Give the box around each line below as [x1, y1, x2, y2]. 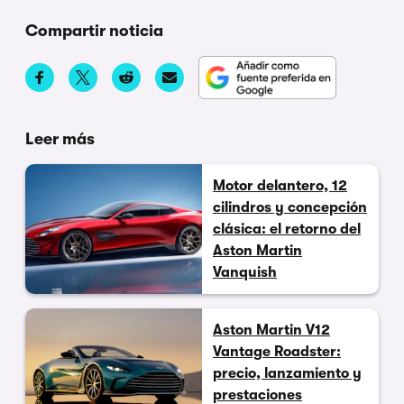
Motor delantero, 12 [213, 178, 347, 195]
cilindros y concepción [213, 199, 367, 216]
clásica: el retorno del [213, 221, 361, 238]
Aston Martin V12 [213, 322, 330, 339]
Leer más [25, 130, 95, 149]
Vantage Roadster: [213, 344, 341, 361]
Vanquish [213, 264, 277, 281]
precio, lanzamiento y [213, 365, 362, 382]
